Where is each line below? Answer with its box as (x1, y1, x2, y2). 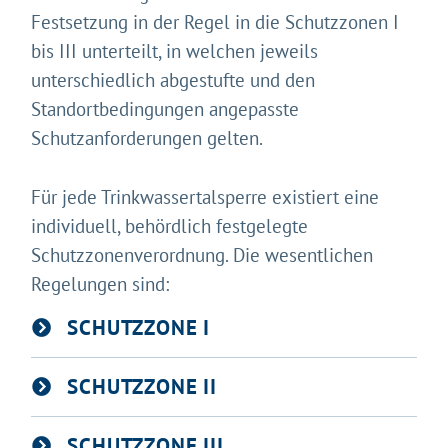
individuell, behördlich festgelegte (31, 214, 309, 239)
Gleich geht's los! (38, 406, 212, 438)
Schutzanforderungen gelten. (31, 126, 264, 151)
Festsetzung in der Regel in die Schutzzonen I (31, 10, 400, 35)
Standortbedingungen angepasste (31, 97, 300, 122)
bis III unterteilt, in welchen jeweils (31, 39, 319, 64)
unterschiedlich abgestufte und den (31, 68, 316, 93)
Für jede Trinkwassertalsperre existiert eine (31, 185, 380, 210)
